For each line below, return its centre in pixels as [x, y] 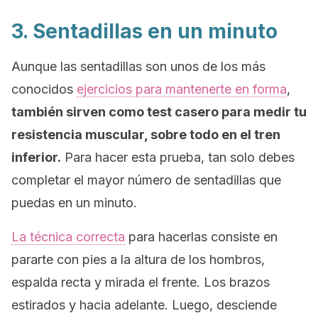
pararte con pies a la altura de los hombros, [138, 259]
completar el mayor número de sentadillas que [146, 180]
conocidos [44, 89]
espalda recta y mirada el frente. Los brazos [141, 282]
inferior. [36, 157]
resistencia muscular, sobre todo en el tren [146, 135]
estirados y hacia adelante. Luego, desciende [144, 305]
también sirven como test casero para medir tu [159, 112]
